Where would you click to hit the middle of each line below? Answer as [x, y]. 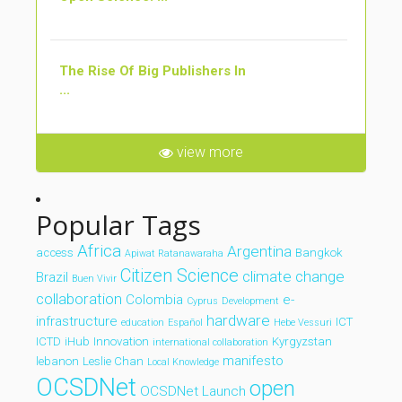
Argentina [259, 251]
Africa [99, 251]
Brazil [52, 277]
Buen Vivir [94, 279]
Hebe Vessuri [303, 323]
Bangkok [319, 253]
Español [185, 323]
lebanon [57, 361]
